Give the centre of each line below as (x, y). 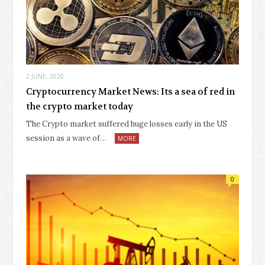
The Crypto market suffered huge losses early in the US (127, 124)
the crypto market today (80, 107)
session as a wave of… (66, 138)
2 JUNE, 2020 (45, 77)
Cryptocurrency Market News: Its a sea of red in (130, 92)
